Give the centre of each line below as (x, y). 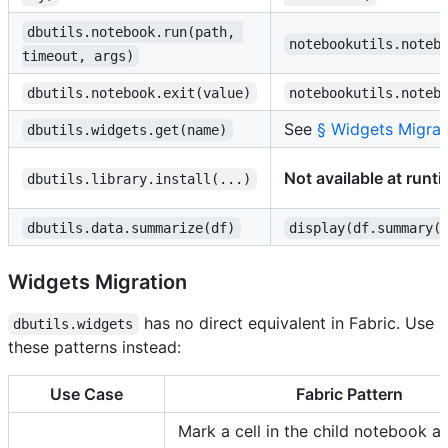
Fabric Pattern (349, 393)
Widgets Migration (97, 281)
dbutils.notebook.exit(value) (139, 92)
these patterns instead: (94, 346)
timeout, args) (78, 55)
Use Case (86, 393)
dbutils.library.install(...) (139, 178)
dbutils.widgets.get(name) (127, 129)
